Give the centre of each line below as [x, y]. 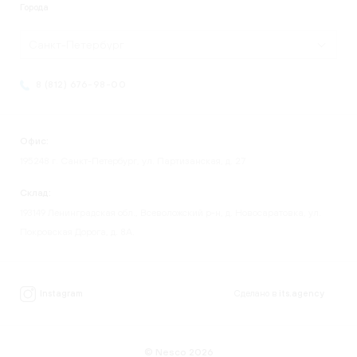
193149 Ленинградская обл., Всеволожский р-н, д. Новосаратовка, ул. [171, 213]
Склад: [35, 193]
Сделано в [257, 294]
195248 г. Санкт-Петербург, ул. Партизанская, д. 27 [133, 161]
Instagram [61, 294]
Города [34, 8]
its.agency [302, 294]
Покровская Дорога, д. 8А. [77, 232]
